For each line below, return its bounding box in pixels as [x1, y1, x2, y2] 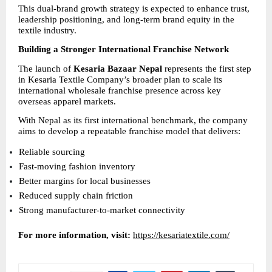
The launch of [18, 63, 73, 73]
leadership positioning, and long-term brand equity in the [18, 14, 234, 24]
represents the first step [162, 63, 251, 73]
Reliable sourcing [19, 147, 88, 157]
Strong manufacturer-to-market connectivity [19, 205, 188, 216]
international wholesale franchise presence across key [18, 85, 221, 95]
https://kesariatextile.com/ [133, 230, 229, 240]
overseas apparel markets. [18, 96, 116, 106]
